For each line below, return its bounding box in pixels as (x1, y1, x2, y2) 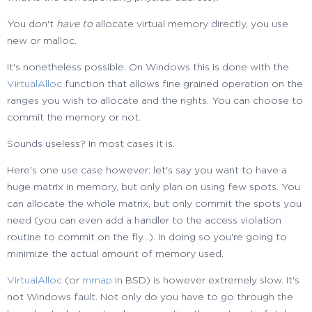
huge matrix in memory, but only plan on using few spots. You (7, 182, 300, 193)
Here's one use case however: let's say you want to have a (7, 166, 287, 176)
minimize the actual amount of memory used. (7, 249, 224, 260)
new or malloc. (7, 36, 77, 47)
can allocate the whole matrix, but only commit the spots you (7, 199, 302, 210)
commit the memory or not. (7, 113, 141, 123)
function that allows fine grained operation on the (62, 79, 303, 90)
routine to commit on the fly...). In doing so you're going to (7, 233, 287, 243)
